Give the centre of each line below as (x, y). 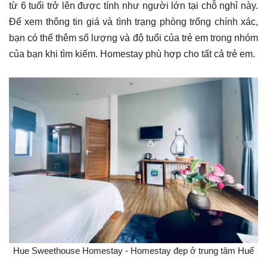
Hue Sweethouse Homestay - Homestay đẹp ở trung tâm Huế (133, 251)
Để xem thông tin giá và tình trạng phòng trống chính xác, (133, 21)
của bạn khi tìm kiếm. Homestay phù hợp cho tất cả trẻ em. (132, 54)
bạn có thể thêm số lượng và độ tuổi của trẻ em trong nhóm (133, 38)
